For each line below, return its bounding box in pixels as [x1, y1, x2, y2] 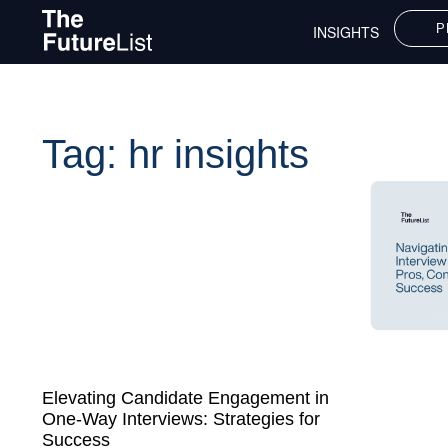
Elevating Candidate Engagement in [42, 387, 329, 408]
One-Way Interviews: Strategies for [42, 408, 320, 429]
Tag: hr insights [42, 132, 309, 176]
